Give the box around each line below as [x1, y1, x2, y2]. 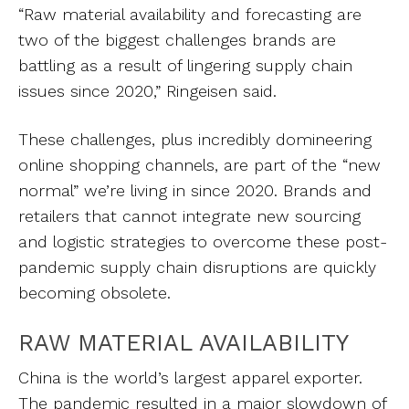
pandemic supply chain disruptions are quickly [18, 257, 376, 277]
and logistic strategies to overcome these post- [18, 232, 387, 251]
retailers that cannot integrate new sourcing [18, 206, 361, 225]
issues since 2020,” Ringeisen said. [18, 81, 277, 100]
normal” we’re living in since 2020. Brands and [18, 181, 372, 200]
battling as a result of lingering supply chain [18, 56, 352, 75]
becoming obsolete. [18, 283, 176, 302]
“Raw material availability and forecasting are [18, 5, 362, 24]
